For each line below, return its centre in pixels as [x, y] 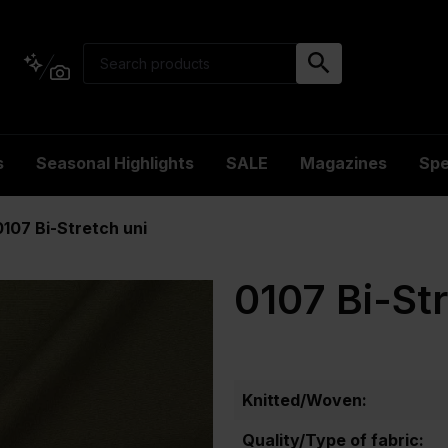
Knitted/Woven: [304, 400]
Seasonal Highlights [115, 163]
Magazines [343, 163]
